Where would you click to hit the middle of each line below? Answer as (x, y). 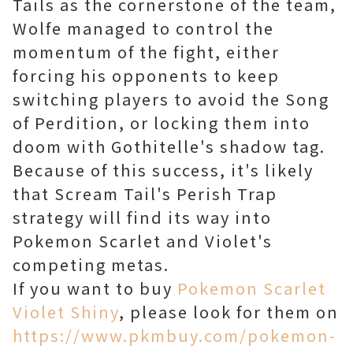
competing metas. (91, 265)
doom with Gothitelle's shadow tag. (169, 147)
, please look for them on (229, 312)
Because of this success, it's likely (163, 170)
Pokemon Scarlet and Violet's (143, 241)
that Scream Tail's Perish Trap (145, 194)
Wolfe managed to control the (143, 28)
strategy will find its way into (142, 217)
